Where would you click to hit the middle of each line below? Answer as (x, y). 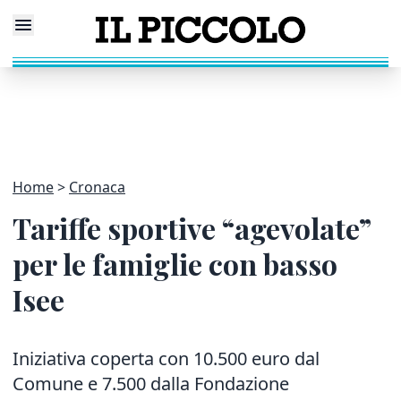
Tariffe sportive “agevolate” (192, 228)
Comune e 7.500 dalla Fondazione (151, 384)
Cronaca (97, 187)
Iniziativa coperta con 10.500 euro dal (166, 358)
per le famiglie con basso (175, 264)
